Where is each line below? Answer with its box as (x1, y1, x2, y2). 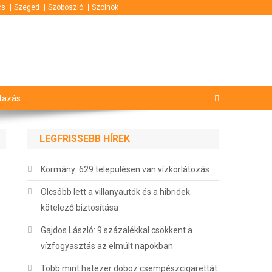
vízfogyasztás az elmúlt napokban (41, 241, 174, 251)
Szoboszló (48, 3, 83, 12)
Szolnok (92, 3, 118, 12)
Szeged (14, 3, 39, 12)
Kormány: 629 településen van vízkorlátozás (41, 165, 210, 175)
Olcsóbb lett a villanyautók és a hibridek (41, 187, 191, 197)
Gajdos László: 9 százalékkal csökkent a (41, 225, 193, 236)
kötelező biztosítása (41, 203, 119, 213)
